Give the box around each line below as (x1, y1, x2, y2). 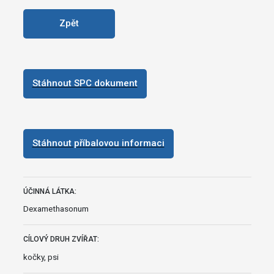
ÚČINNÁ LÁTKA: (23, 187, 76, 196)
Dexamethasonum (23, 204, 89, 214)
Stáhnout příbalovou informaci (32, 138, 165, 149)
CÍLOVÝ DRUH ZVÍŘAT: (23, 235, 99, 244)
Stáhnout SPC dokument (32, 78, 138, 89)
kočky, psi (23, 252, 59, 262)
